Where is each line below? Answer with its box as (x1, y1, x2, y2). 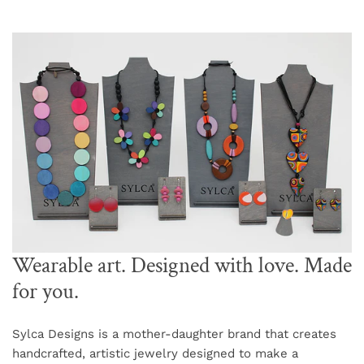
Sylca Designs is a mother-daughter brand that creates (12, 327, 336, 342)
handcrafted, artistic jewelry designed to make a (12, 346, 298, 362)
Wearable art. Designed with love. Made (12, 251, 352, 281)
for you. (12, 277, 79, 307)
